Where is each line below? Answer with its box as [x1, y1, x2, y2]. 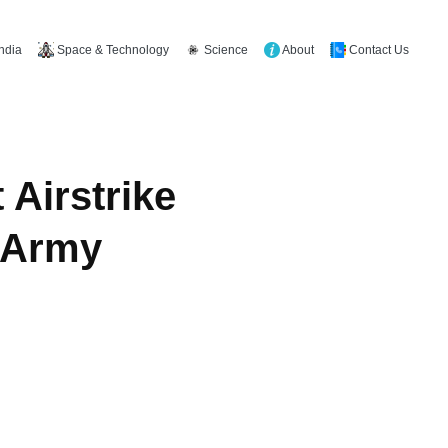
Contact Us [346, 42, 409, 57]
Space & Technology [54, 42, 169, 57]
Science [201, 42, 248, 57]
